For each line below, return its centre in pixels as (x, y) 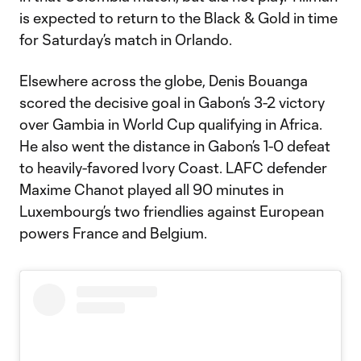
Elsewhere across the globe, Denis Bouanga (164, 81)
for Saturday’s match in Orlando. (126, 39)
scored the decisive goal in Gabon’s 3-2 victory (172, 102)
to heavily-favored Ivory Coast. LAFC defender (173, 168)
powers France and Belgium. (113, 233)
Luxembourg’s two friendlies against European (172, 211)
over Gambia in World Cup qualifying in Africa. (171, 124)
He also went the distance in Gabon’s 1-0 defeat (175, 146)
